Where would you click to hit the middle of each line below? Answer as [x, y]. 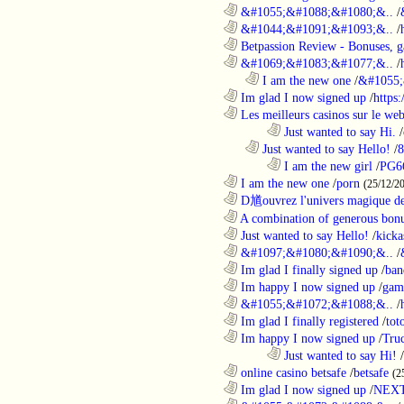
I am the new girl [326, 165]
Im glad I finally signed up [308, 269]
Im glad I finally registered [308, 321]
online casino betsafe [292, 372]
